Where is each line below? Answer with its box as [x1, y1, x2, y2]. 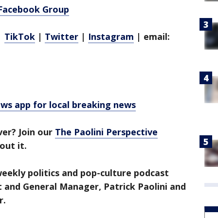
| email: [134, 31, 170, 42]
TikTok [4, 31, 35, 42]
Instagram [88, 31, 134, 42]
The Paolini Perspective [55, 126, 158, 138]
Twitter [45, 31, 78, 42]
